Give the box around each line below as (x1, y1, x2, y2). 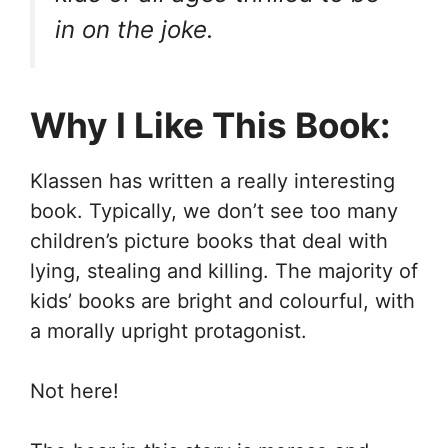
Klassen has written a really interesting (30, 169, 395, 194)
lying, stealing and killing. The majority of (30, 259, 418, 284)
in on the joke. (55, 15, 214, 45)
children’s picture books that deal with (30, 229, 394, 254)
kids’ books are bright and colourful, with (30, 289, 415, 314)
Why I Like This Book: (30, 104, 390, 147)
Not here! (30, 379, 119, 404)
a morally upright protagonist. (30, 319, 307, 344)
